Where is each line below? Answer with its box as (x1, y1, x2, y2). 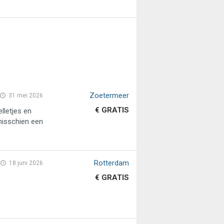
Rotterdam (93, 158, 129, 168)
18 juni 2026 (9, 159, 43, 167)
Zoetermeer (89, 90, 129, 100)
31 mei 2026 (8, 91, 43, 99)
